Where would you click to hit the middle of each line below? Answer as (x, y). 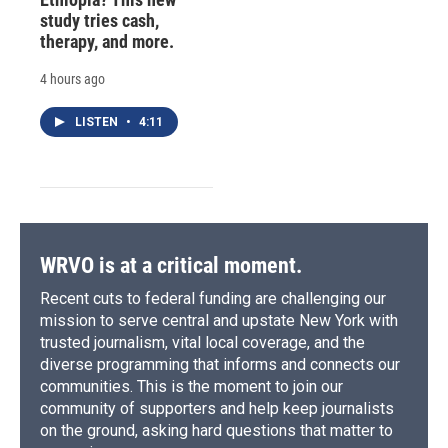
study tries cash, (99, 20)
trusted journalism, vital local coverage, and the (202, 342)
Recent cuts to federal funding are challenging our (213, 298)
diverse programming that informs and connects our (220, 364)
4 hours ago (72, 78)
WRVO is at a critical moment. (171, 265)
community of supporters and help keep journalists (217, 408)
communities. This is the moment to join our (191, 386)
